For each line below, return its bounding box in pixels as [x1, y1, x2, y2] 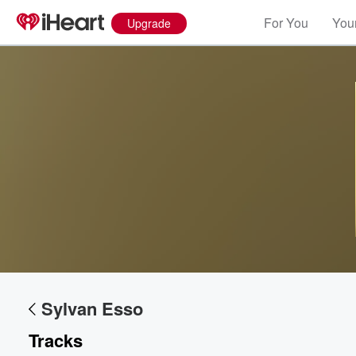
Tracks [29, 327, 83, 353]
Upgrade [127, 15, 171, 31]
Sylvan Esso [41, 296, 143, 321]
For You [264, 14, 308, 32]
